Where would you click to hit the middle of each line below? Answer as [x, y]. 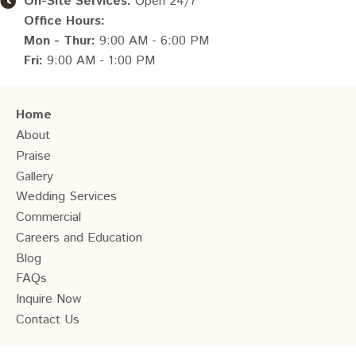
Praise [33, 156]
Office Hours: [64, 21]
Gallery [35, 176]
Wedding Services [66, 196]
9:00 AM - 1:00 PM [99, 60]
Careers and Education [79, 238]
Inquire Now [48, 299]
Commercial [48, 217]
